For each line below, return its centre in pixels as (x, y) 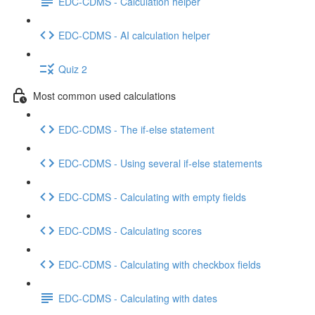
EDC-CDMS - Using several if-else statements (160, 163)
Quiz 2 (73, 69)
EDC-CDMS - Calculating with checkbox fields (160, 264)
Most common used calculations (104, 95)
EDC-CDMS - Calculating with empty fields (152, 197)
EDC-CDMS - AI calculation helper (134, 35)
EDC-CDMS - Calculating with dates (138, 298)
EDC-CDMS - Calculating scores (130, 230)
